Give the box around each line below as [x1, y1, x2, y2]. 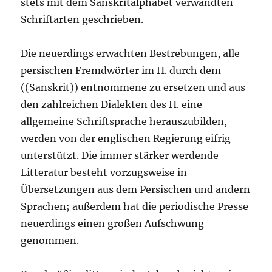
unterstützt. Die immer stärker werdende [21, 149, 219, 162]
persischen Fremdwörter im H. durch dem [21, 64, 222, 77]
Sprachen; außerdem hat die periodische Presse [21, 200, 249, 213]
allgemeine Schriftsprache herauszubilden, [21, 115, 228, 128]
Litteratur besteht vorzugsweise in [21, 166, 188, 179]
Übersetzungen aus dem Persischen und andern [21, 183, 251, 196]
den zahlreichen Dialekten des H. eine [21, 98, 203, 111]
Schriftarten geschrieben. [21, 13, 144, 26]
